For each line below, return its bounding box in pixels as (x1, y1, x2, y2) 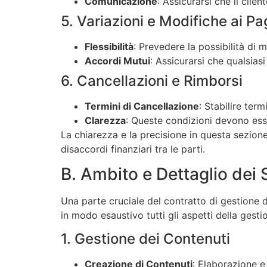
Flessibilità (85, 40, 133, 52)
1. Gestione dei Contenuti (61, 230, 230, 248)
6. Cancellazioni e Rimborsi (61, 72, 243, 89)
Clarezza (85, 114, 126, 126)
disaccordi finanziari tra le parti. (61, 142, 205, 155)
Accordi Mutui (85, 54, 150, 67)
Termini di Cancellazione (85, 100, 199, 112)
